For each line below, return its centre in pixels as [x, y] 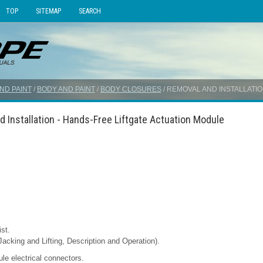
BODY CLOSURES [131, 89]
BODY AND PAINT [66, 89]
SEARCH [90, 11]
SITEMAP [48, 11]
